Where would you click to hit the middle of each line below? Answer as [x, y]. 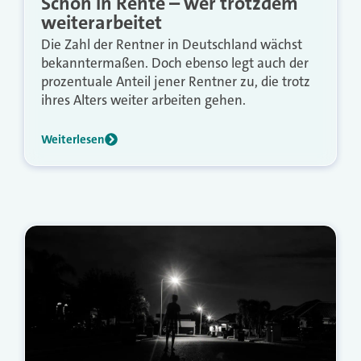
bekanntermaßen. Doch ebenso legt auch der [175, 62]
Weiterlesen [73, 139]
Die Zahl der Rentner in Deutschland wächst [172, 44]
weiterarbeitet [102, 22]
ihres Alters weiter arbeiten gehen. [143, 100]
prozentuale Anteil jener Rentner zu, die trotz [176, 81]
